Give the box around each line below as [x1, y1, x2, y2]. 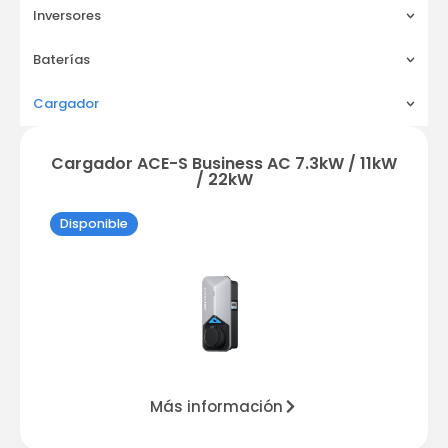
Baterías [33, 50, 90, 69]
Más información [150, 396, 283, 417]
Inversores [33, 6, 101, 25]
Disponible [60, 215, 128, 232]
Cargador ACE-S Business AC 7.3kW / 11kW [51, 152, 397, 175]
